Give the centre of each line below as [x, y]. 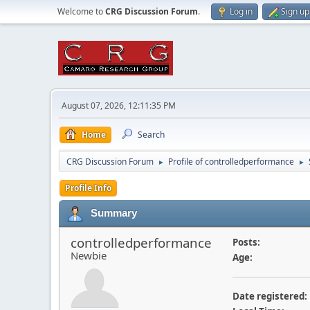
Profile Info [88, 188]
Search [151, 135]
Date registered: [270, 296]
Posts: [246, 242]
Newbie [89, 255]
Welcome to [81, 11]
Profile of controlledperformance [231, 162]
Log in [241, 11]
